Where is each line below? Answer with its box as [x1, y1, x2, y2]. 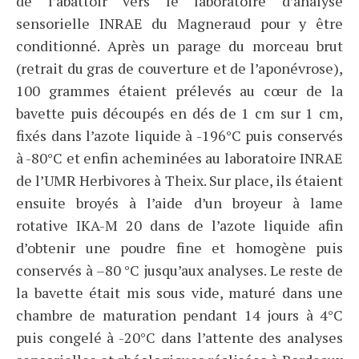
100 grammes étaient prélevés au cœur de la [16, 81, 343, 101]
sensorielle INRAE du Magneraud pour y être [16, 14, 343, 34]
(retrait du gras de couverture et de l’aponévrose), [16, 58, 343, 79]
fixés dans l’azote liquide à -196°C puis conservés [16, 126, 343, 146]
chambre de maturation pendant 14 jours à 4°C [16, 305, 343, 325]
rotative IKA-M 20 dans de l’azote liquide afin [16, 216, 343, 236]
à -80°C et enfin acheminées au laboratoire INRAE [16, 148, 343, 168]
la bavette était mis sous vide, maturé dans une [16, 283, 343, 303]
